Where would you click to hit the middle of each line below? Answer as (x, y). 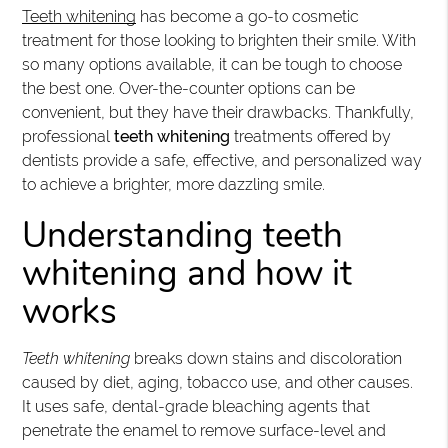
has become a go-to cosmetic (248, 16)
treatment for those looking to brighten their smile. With (219, 40)
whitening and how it (187, 273)
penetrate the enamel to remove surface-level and (204, 430)
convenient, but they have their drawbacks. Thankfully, (218, 112)
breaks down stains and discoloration (266, 358)
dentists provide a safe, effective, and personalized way (222, 160)
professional (68, 136)
